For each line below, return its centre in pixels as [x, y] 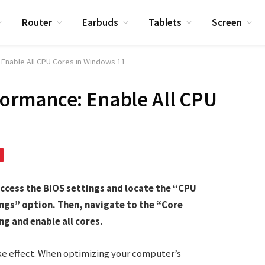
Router [37, 22]
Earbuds [101, 22]
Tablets [165, 22]
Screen [227, 22]
